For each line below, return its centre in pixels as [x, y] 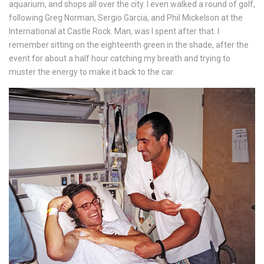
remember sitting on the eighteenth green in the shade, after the [129, 45]
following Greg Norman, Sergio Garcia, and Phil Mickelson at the [126, 18]
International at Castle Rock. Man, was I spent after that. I [114, 32]
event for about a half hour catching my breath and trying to [120, 59]
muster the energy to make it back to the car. [92, 72]
